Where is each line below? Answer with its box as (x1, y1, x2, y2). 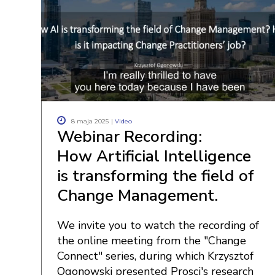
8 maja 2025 (71, 117, 109, 125)
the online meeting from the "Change (57, 233, 246, 248)
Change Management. (57, 185, 218, 206)
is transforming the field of (57, 165, 254, 187)
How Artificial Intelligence (57, 145, 251, 167)
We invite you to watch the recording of (57, 218, 259, 233)
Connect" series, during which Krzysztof (57, 249, 254, 263)
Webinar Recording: (57, 126, 202, 147)
